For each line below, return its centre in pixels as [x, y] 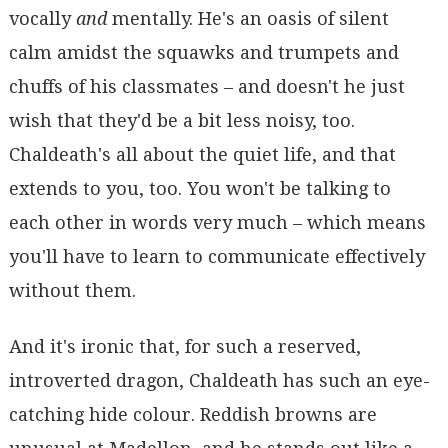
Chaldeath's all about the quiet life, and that [202, 155]
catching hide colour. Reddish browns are [192, 414]
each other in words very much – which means [217, 223]
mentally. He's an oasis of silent [247, 19]
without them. [72, 291]
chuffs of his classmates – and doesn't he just [206, 87]
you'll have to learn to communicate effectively [216, 257]
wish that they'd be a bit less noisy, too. [181, 121]
